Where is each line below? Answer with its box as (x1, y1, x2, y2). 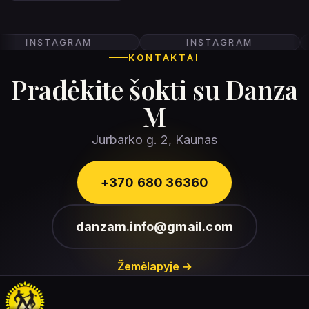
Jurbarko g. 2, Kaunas (92, 132, 217, 147)
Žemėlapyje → (117, 259, 192, 274)
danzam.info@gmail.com (76, 219, 233, 234)
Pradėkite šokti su (11, 71, 226, 106)
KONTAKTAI (128, 51, 200, 63)
